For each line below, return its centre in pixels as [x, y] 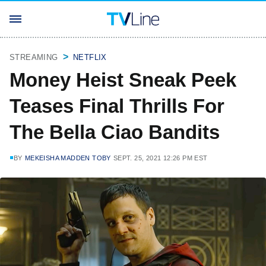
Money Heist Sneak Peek [123, 80]
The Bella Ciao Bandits [115, 132]
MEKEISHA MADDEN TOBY [68, 158]
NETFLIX [90, 57]
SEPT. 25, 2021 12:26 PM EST [160, 158]
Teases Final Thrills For [117, 106]
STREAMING [34, 57]
